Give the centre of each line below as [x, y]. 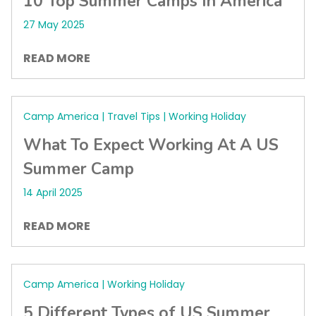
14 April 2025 [53, 193]
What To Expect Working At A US [151, 145]
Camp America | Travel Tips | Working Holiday [135, 116]
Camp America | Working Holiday [104, 284]
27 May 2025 [54, 25]
